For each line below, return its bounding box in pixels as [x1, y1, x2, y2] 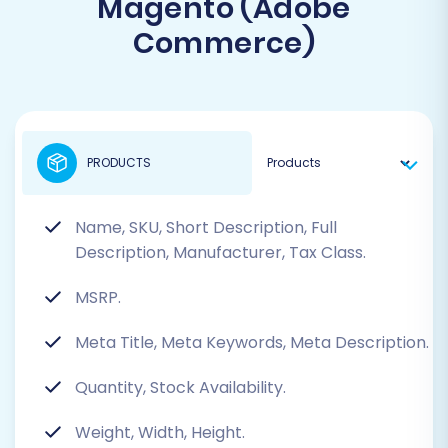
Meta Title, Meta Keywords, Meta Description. [75, 331, 429, 355]
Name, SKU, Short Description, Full [75, 216, 337, 240]
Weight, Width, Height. [75, 421, 245, 445]
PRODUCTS [87, 154, 151, 172]
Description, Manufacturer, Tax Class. [75, 241, 366, 265]
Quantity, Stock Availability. [75, 376, 286, 400]
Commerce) [132, 23, 316, 64]
